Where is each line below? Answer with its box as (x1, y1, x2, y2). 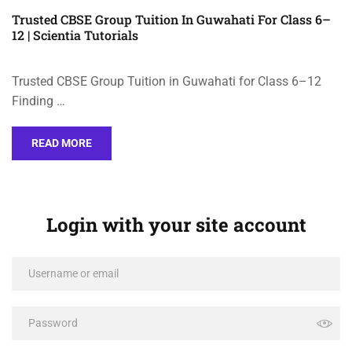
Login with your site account (46, 212, 306, 238)
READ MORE (31, 137, 92, 150)
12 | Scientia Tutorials (12, 27, 138, 44)
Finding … (12, 93, 65, 109)
